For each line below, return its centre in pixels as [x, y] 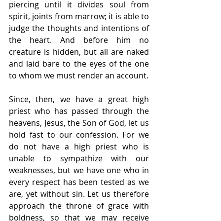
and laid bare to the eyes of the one [79, 64]
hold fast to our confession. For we [79, 135]
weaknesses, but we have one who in [79, 170]
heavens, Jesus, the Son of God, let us [79, 123]
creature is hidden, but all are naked [79, 52]
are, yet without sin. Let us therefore [79, 194]
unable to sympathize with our [79, 159]
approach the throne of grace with [79, 206]
